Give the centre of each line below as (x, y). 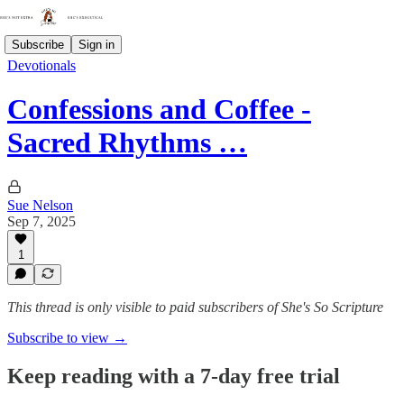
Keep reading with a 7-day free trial (174, 376)
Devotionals (41, 65)
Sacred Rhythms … (127, 143)
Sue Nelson (40, 205)
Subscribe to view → (67, 338)
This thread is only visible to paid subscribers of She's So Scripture (195, 307)
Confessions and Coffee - (159, 110)
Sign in (96, 44)
